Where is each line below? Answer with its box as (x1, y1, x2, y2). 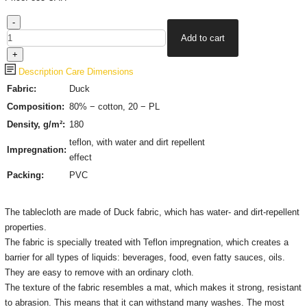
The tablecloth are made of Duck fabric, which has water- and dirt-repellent (4, 207, 299, 217)
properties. (4, 222, 47, 232)
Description (15, 66, 63, 77)
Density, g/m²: (6, 119, 65, 130)
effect (69, 152, 92, 162)
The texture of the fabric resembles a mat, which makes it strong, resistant (4, 282, 302, 293)
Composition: (6, 101, 64, 112)
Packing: (6, 170, 44, 180)
